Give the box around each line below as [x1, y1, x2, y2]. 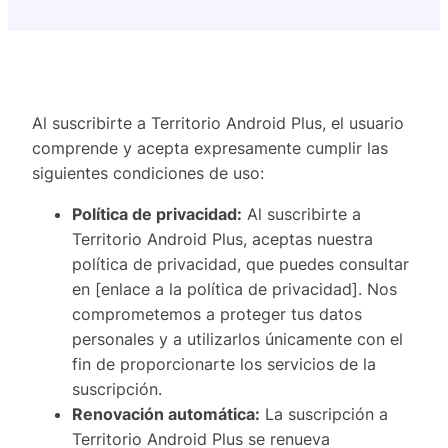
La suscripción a [260, 404, 388, 425]
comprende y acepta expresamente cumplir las [32, 138, 388, 159]
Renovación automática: [72, 404, 260, 425]
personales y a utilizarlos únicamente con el [72, 329, 403, 350]
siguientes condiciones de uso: [32, 163, 264, 184]
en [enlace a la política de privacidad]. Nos [72, 279, 397, 300]
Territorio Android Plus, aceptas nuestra [72, 229, 373, 250]
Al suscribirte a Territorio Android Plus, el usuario [32, 113, 404, 134]
